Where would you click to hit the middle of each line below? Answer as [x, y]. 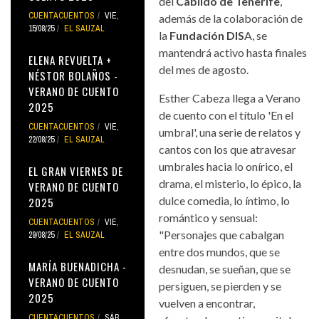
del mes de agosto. [204, 69]
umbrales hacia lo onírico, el [226, 166]
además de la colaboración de [231, 18]
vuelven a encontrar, [207, 303]
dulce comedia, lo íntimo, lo [225, 200]
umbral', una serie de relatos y [230, 132]
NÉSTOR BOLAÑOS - [73, 75]
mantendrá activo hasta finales [233, 52]
